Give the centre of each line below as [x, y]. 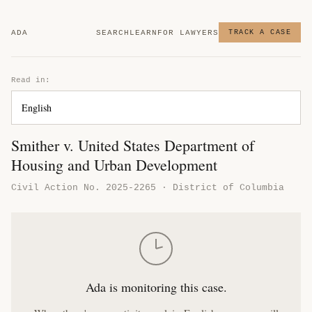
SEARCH [113, 32]
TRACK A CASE [260, 32]
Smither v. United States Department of [133, 145]
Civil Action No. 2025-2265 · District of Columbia [148, 188]
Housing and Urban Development [114, 165]
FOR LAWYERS [188, 32]
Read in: [31, 80]
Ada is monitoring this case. [156, 287]
